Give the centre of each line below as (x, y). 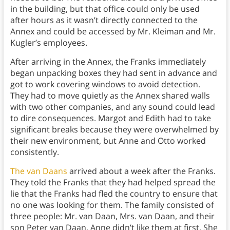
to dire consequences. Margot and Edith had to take (110, 118)
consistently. (34, 152)
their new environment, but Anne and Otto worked (108, 140)
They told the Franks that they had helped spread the (113, 182)
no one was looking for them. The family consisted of (112, 205)
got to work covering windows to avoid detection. (105, 84)
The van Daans (39, 171)
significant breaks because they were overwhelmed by (114, 129)
